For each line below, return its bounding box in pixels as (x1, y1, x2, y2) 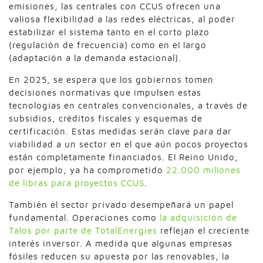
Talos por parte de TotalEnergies (9, 225, 157, 235)
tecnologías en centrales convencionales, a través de (9, 100, 248, 110)
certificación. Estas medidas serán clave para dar (9, 126, 232, 136)
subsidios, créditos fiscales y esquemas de (9, 113, 203, 123)
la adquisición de (157, 212, 237, 222)
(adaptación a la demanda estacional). (9, 52, 181, 63)
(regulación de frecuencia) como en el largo (9, 39, 207, 50)
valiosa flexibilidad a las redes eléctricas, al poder (9, 14, 235, 24)
